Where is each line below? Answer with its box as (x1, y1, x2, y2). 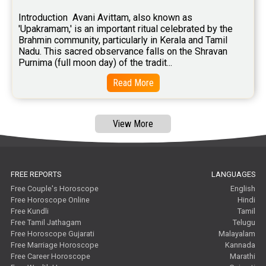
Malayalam (218, 229, 256, 239)
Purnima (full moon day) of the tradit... (18, 57, 172, 69)
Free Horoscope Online (11, 195, 90, 205)
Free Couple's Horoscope (11, 184, 99, 194)
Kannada (225, 240, 256, 250)
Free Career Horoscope (11, 252, 91, 261)
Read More (112, 77, 154, 89)
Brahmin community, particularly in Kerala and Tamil (18, 34, 227, 46)
